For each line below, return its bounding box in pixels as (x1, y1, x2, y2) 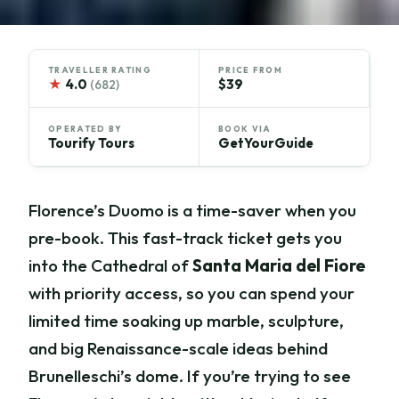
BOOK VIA (218, 123, 272, 134)
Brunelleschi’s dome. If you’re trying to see (28, 364, 352, 387)
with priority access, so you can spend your (28, 281, 355, 304)
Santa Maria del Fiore (192, 254, 366, 276)
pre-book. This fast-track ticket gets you (28, 226, 343, 248)
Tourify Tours (48, 134, 135, 151)
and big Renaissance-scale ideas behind (28, 337, 329, 359)
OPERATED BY (48, 123, 123, 134)
